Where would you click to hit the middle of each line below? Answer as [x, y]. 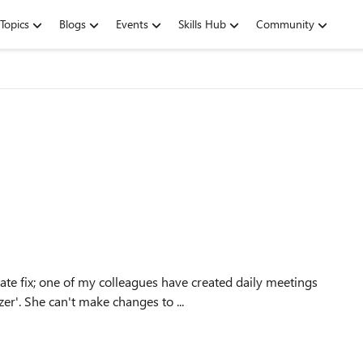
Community [285, 24]
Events [132, 24]
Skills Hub [202, 24]
